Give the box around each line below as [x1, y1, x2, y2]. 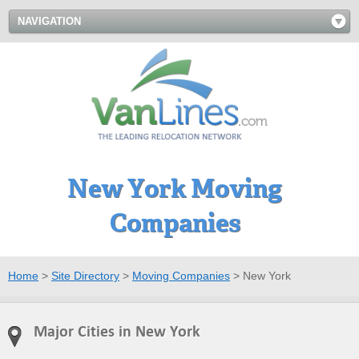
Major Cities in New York [34, 322, 200, 340]
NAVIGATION [18, 15, 81, 27]
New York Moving [67, 172, 282, 204]
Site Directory [51, 268, 119, 282]
